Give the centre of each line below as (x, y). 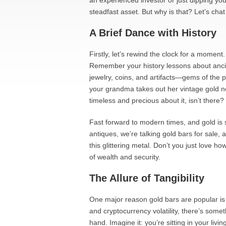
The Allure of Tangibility (147, 178)
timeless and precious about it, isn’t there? (157, 100)
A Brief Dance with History (153, 33)
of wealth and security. (125, 157)
